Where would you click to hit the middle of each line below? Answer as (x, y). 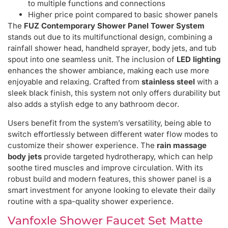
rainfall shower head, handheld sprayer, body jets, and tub (112, 48)
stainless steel (168, 82)
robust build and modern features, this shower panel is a (109, 179)
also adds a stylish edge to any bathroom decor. (93, 104)
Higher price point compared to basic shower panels (123, 15)
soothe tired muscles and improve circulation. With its (105, 167)
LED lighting (198, 60)
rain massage (182, 145)
